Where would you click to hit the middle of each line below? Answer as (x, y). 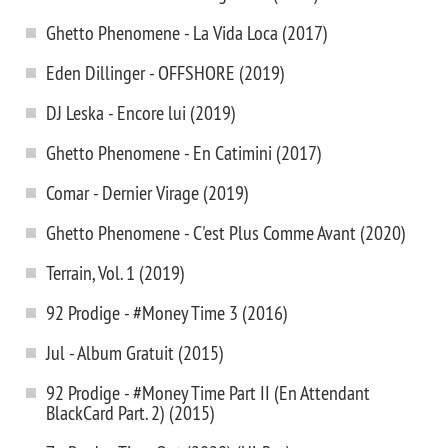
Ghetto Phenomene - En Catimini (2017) (184, 152)
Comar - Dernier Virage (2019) (147, 192)
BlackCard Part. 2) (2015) (130, 412)
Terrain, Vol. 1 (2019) (115, 272)
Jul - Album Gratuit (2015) (135, 352)
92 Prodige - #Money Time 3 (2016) (167, 312)
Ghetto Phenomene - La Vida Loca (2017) (187, 32)
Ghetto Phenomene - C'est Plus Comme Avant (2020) (226, 232)
